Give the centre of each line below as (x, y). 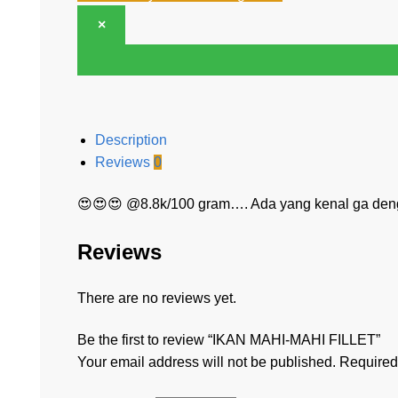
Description (131, 139)
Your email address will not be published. (207, 362)
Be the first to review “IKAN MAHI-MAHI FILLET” (229, 340)
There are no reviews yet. (157, 298)
